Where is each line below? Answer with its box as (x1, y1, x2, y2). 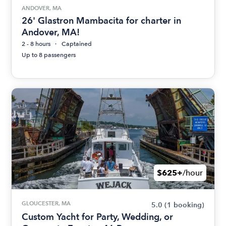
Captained (62, 40, 92, 48)
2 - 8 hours (22, 40, 51, 48)
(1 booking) (164, 201, 204, 210)
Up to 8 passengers (22, 51, 76, 59)
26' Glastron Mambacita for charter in (22, 15, 182, 26)
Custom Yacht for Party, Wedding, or (22, 211, 174, 222)
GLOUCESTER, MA (22, 200, 71, 207)
